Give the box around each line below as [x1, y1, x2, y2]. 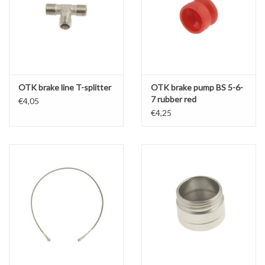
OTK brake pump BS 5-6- [151, 82, 243, 93]
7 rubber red [151, 94, 196, 105]
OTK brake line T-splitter [18, 82, 111, 93]
